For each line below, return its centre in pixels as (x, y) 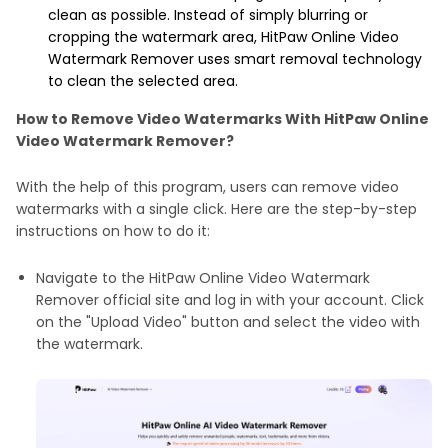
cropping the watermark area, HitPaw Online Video (223, 37)
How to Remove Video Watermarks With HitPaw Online (222, 119)
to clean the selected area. (143, 81)
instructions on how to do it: (113, 231)
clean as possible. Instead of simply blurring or (208, 15)
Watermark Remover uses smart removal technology (235, 59)
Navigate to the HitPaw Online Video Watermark (203, 278)
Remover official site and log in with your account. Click (230, 300)
